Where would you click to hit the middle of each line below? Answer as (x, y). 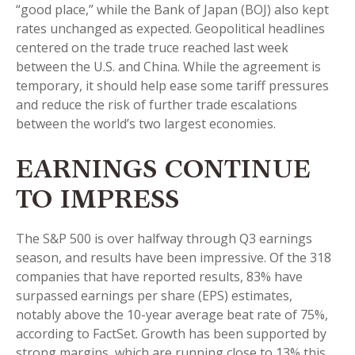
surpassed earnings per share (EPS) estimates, (154, 296)
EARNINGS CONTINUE (163, 172)
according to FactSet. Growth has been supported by (171, 334)
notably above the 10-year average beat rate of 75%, (172, 315)
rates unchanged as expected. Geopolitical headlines (170, 29)
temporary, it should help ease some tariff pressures (172, 86)
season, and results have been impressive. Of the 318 (174, 258)
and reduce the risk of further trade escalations (157, 105)
